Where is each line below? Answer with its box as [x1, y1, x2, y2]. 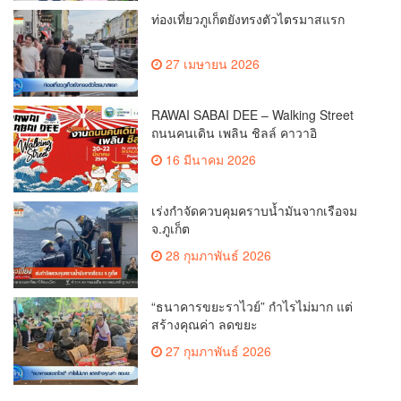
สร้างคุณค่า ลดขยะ [151, 315, 259, 334]
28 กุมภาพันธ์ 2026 [162, 246, 272, 265]
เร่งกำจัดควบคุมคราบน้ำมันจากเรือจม [151, 201, 358, 220]
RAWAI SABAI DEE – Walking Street [151, 105, 354, 124]
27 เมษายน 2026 [162, 54, 260, 73]
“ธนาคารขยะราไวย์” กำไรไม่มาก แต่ [151, 297, 354, 316]
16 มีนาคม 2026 [162, 149, 257, 168]
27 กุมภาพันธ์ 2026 [162, 342, 272, 361]
